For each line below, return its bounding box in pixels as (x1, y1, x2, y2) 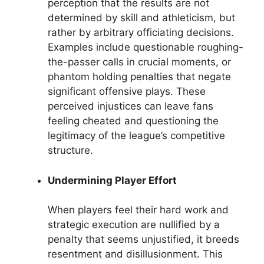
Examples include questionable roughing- (48, 41, 243, 54)
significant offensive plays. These (48, 85, 206, 98)
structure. (48, 144, 93, 157)
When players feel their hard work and (48, 204, 229, 216)
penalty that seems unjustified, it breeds (48, 233, 239, 246)
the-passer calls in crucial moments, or (48, 56, 231, 68)
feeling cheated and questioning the (48, 115, 219, 127)
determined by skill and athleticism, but (48, 12, 235, 24)
